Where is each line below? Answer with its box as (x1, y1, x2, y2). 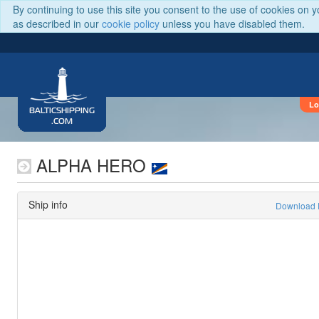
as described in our (13, 16, 102, 31)
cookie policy (102, 16, 159, 31)
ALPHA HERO (31, 152, 146, 177)
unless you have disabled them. (159, 16, 305, 31)
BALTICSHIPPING (29, 108, 95, 115)
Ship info (28, 197, 68, 211)
